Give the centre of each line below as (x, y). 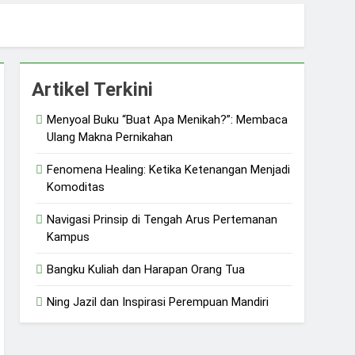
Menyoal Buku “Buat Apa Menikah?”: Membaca (168, 119)
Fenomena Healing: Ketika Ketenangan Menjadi (169, 169)
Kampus (69, 237)
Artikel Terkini (93, 89)
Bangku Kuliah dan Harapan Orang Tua (146, 269)
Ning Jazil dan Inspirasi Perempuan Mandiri (158, 302)
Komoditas (76, 187)
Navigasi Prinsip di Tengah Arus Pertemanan (162, 219)
